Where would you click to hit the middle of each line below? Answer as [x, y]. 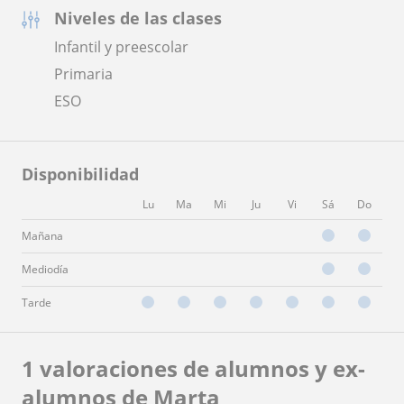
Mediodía [45, 269]
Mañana [42, 235]
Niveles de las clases [138, 18]
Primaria [83, 73]
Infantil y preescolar [121, 46]
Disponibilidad [80, 174]
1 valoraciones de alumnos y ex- [193, 368]
